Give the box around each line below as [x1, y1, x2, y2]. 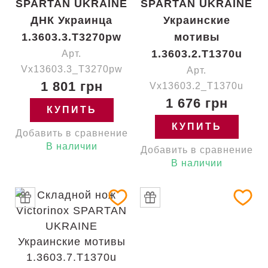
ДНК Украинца [31, 14, 112, 26]
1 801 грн [40, 79, 103, 94]
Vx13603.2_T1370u [150, 81, 243, 91]
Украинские [163, 14, 230, 26]
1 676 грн [165, 96, 228, 111]
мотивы [173, 31, 220, 43]
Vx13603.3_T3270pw [20, 64, 123, 74]
